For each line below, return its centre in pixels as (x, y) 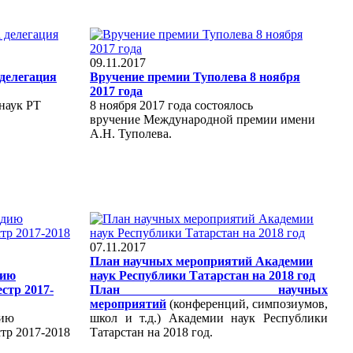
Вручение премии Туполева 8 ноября (195, 76)
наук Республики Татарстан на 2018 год (203, 275)
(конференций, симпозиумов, (249, 303)
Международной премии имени (229, 119)
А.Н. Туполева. (131, 133)
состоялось (222, 105)
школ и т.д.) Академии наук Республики (209, 318)
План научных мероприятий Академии (201, 261)
